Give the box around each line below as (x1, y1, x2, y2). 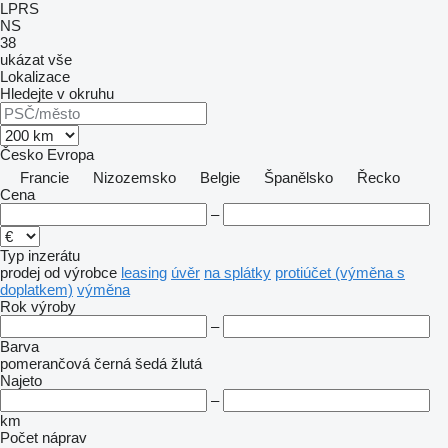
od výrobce (44, 264, 117, 281)
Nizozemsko (93, 169, 176, 186)
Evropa (47, 146, 94, 163)
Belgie (200, 169, 240, 186)
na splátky (204, 264, 271, 281)
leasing (121, 264, 167, 281)
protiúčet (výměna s (275, 264, 405, 281)
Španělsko (264, 169, 333, 186)
